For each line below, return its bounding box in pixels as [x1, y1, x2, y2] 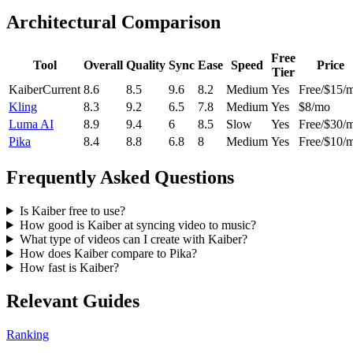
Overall [84, 58, 123, 72]
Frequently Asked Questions [6, 167, 234, 188]
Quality [126, 58, 165, 72]
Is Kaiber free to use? [19, 203, 125, 217]
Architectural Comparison [6, 12, 221, 33]
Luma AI [9, 117, 54, 132]
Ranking [6, 327, 49, 341]
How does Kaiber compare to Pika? [19, 246, 197, 260]
